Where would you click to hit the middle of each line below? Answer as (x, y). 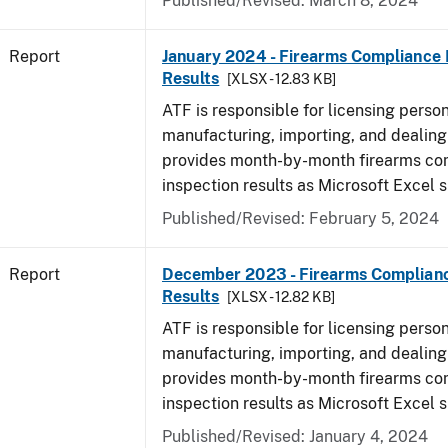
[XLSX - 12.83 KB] (282, 79)
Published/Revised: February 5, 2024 (300, 218)
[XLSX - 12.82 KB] (281, 297)
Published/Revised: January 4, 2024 (295, 436)
